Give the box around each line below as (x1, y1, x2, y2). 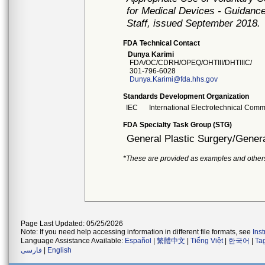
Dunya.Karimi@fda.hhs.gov (130, 75, 218, 83)
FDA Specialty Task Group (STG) (123, 121, 232, 129)
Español (125, 237, 151, 245)
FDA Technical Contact (123, 39, 201, 47)
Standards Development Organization (123, 92, 250, 101)
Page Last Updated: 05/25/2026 (21, 219, 123, 228)
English (47, 246, 72, 254)
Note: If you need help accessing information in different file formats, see (21, 228, 253, 236)
